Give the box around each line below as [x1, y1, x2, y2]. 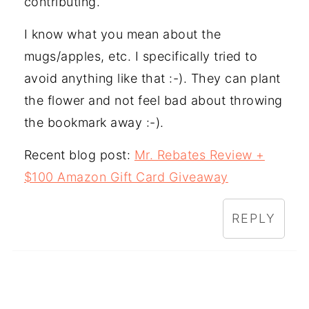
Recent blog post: [23, 148, 134, 163]
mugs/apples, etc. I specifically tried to [23, 49, 258, 64]
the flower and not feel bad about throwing [23, 93, 283, 108]
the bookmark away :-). [23, 115, 164, 130]
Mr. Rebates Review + [134, 148, 265, 163]
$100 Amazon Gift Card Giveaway [23, 170, 228, 185]
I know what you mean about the [23, 27, 221, 42]
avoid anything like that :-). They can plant [23, 71, 281, 86]
